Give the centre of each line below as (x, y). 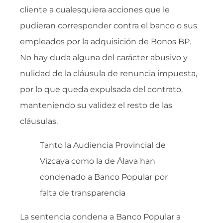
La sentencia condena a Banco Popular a (100, 217)
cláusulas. (39, 121)
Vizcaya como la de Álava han (98, 161)
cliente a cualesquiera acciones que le (95, 10)
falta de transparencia (83, 193)
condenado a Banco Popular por (104, 177)
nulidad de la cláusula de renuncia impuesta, (109, 74)
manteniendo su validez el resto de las (96, 106)
